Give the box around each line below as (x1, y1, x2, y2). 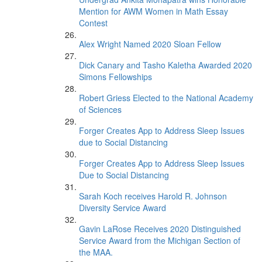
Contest (79, 17, 108, 29)
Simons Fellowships (79, 71, 152, 82)
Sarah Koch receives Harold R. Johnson (79, 190, 227, 202)
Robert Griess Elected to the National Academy (79, 92, 253, 104)
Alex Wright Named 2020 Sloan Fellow (79, 38, 221, 50)
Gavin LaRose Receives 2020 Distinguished (79, 223, 241, 235)
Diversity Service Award (79, 202, 166, 213)
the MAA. (79, 246, 113, 258)
